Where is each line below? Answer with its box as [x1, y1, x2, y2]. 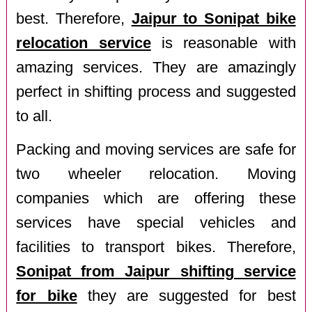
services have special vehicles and [16, 214, 296, 232]
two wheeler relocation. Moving [16, 166, 296, 183]
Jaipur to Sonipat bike [131, 10, 296, 27]
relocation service [16, 34, 151, 52]
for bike [16, 288, 77, 305]
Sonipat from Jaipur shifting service [16, 263, 296, 281]
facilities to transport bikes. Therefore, [16, 239, 296, 256]
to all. [16, 107, 53, 125]
